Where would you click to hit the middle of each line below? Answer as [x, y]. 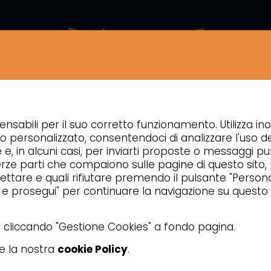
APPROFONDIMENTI [213, 97]
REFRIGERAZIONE [56, 123]
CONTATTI [124, 97]
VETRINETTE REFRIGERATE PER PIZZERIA [169, 123]
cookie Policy [93, 249]
